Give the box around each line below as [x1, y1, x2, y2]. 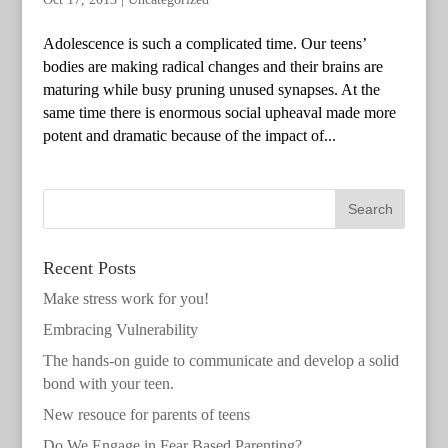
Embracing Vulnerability [42, 320, 198, 338]
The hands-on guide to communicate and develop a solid [42, 351, 399, 369]
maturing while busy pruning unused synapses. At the [42, 80, 380, 98]
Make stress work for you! [42, 289, 209, 307]
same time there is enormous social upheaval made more [42, 103, 396, 121]
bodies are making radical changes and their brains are [42, 57, 383, 75]
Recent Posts [42, 257, 136, 278]
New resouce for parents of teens [42, 405, 250, 423]
